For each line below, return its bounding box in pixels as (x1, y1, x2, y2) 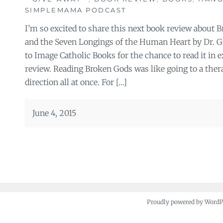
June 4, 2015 (32, 108, 76, 118)
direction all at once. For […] (24, 77, 127, 87)
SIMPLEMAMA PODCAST (24, 5, 126, 14)
